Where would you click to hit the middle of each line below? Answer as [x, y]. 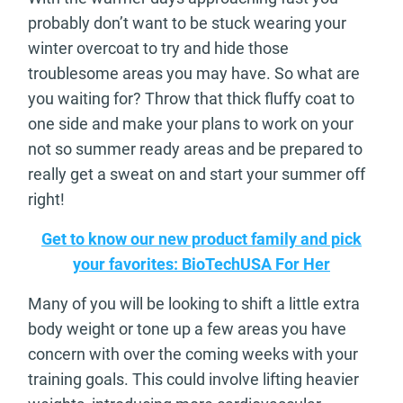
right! [46, 200]
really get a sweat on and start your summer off [197, 175]
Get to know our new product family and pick [201, 239]
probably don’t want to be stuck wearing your [187, 23]
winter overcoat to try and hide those [158, 49]
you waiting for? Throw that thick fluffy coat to [191, 99]
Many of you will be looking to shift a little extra [194, 304]
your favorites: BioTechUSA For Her [201, 264]
